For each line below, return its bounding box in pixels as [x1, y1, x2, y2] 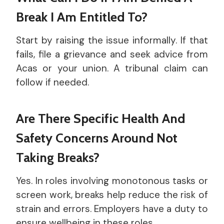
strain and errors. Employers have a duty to [16, 202, 208, 215]
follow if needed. [16, 76, 89, 89]
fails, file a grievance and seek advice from [16, 48, 208, 61]
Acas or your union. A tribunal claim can [16, 62, 208, 75]
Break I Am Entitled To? [16, 9, 147, 25]
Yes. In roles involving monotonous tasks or [16, 174, 208, 187]
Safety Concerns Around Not [16, 130, 177, 146]
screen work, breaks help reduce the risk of [16, 188, 208, 201]
